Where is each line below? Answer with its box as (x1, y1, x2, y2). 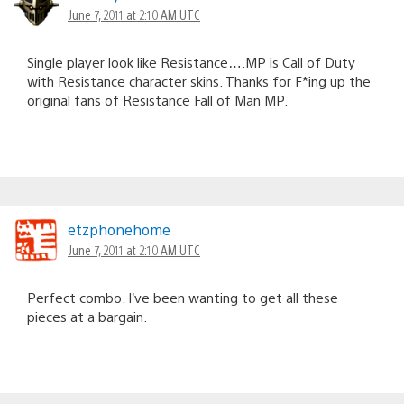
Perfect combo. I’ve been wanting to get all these (27, 289, 338, 307)
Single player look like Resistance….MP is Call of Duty (27, 53, 355, 71)
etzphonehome (68, 220, 170, 240)
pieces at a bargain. (27, 308, 147, 326)
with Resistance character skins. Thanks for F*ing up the (27, 72, 371, 90)
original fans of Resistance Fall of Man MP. (27, 91, 288, 109)
